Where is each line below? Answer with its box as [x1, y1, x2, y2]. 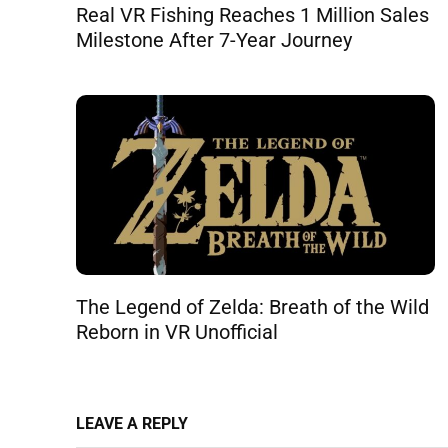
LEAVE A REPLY [76, 413, 188, 433]
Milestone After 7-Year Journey [76, 28, 352, 53]
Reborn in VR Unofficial [76, 319, 278, 344]
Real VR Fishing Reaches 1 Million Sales [76, 3, 429, 28]
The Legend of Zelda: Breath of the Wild [76, 294, 429, 319]
